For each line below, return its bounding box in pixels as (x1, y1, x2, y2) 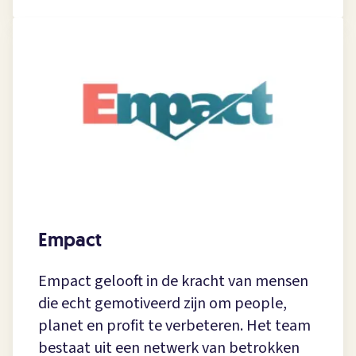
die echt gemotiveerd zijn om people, (38, 292, 287, 315)
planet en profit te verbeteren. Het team (38, 315, 311, 338)
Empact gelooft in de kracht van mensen (38, 270, 308, 293)
